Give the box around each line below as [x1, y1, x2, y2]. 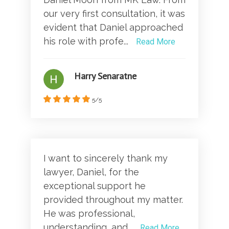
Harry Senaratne [74, 70, 136, 82]
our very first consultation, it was [43, 8, 185, 19]
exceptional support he [43, 180, 146, 191]
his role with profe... [43, 35, 131, 47]
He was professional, [43, 208, 135, 219]
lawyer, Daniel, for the [43, 166, 139, 177]
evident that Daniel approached [43, 21, 183, 33]
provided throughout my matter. [43, 194, 183, 205]
